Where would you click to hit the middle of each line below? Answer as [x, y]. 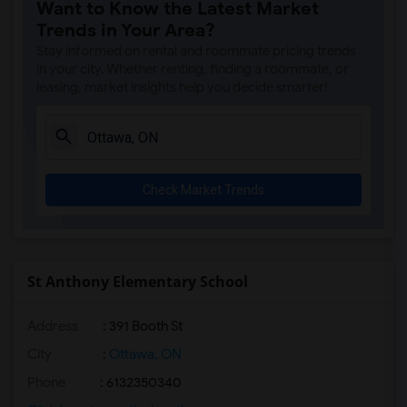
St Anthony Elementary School [138, 282]
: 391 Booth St [141, 326]
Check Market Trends [203, 190]
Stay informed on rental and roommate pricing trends [196, 51]
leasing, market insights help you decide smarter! [182, 87]
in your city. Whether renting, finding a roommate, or [193, 69]
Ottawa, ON [144, 354]
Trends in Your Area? [126, 30]
